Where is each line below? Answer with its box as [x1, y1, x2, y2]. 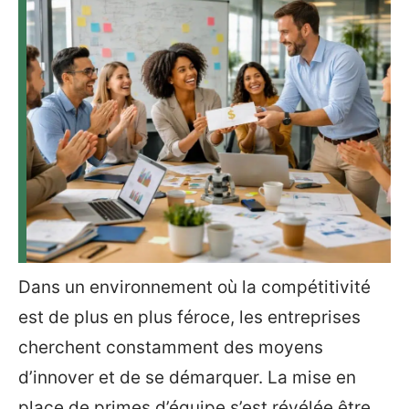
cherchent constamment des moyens [18, 337, 323, 358]
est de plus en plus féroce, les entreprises [18, 307, 361, 328]
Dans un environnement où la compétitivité [18, 277, 371, 298]
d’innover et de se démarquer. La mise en [18, 367, 356, 388]
